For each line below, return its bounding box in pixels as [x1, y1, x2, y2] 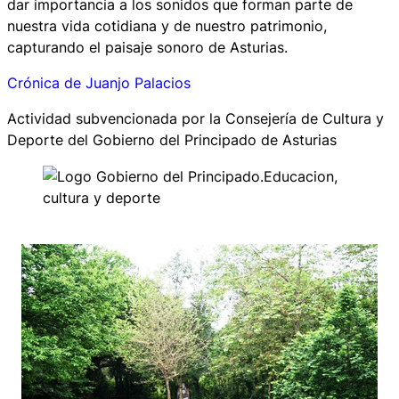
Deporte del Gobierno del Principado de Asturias [7, 131, 337, 150]
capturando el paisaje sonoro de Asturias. [7, 37, 288, 56]
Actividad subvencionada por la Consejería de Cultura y [7, 110, 384, 128]
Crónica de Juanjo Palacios [7, 74, 191, 93]
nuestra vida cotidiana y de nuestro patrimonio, [7, 16, 327, 35]
